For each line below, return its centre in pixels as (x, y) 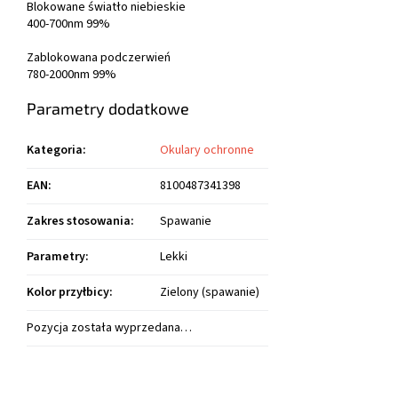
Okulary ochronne (207, 151)
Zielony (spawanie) (210, 293)
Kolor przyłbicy (68, 293)
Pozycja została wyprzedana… (109, 328)
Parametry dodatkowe (108, 109)
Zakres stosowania (79, 222)
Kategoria (55, 151)
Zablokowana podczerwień (99, 58)
